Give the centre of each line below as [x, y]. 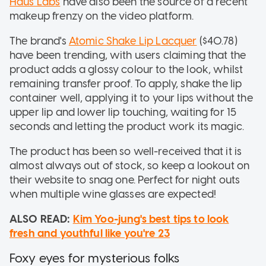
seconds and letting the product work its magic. [127, 126]
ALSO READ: [41, 219]
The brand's [39, 41]
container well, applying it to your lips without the [131, 98]
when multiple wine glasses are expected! [113, 194]
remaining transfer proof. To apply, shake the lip [126, 83]
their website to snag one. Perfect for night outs [125, 180]
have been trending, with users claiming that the [128, 55]
